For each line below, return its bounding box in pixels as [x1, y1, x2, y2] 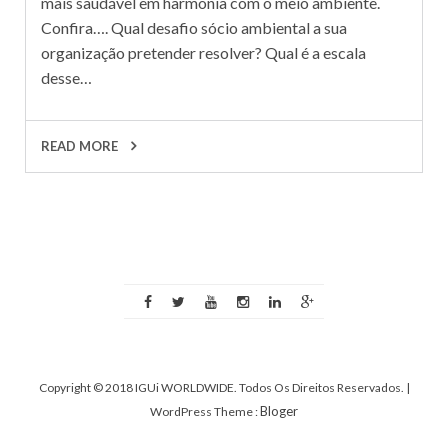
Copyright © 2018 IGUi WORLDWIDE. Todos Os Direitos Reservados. [38, 379, 406, 395]
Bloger [260, 402, 298, 419]
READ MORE [41, 137, 121, 154]
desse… [41, 67, 92, 87]
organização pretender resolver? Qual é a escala [41, 42, 366, 62]
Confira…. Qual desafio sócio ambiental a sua [41, 17, 347, 37]
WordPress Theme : [150, 403, 260, 419]
